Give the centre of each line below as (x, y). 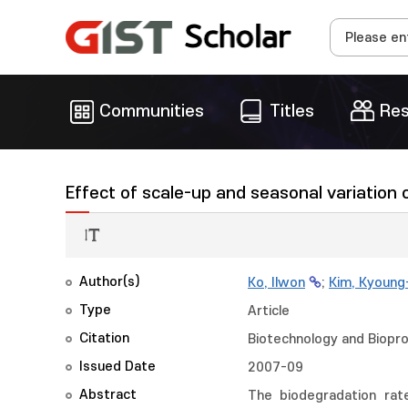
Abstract (108, 395)
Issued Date (117, 367)
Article (269, 311)
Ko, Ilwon (276, 283)
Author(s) (110, 282)
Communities (152, 112)
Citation (104, 338)
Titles (292, 112)
